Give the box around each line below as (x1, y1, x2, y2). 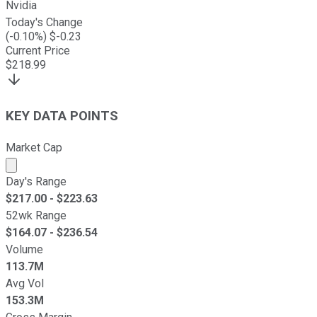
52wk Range (6, 208, 67, 222)
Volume (6, 242, 43, 256)
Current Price (6, 44, 70, 58)
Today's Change (6, 16, 83, 30)
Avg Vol (6, 276, 44, 290)
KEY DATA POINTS (6, 108, 118, 124)
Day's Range (6, 174, 67, 188)
